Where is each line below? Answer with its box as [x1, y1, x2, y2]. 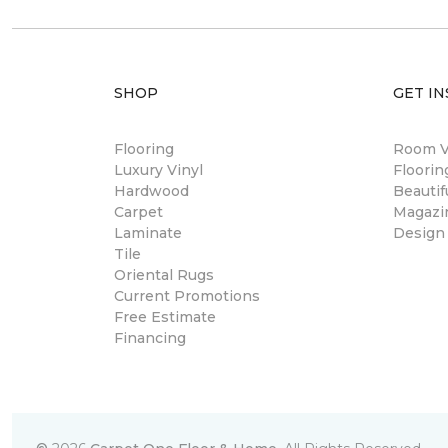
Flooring [114, 140, 174, 158]
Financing [114, 329, 186, 347]
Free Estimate [114, 308, 216, 326]
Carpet [114, 203, 163, 221]
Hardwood [114, 182, 189, 200]
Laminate [114, 224, 182, 242]
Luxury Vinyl [114, 161, 203, 179]
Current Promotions [114, 287, 260, 305]
